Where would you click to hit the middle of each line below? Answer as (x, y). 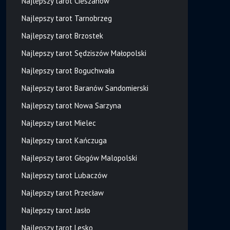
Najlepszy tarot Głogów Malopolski (79, 158)
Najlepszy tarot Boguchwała (68, 70)
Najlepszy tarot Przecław (62, 193)
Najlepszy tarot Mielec (59, 123)
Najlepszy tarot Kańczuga (64, 140)
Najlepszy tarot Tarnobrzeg (66, 18)
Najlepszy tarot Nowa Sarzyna (71, 105)
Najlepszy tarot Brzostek (62, 35)
